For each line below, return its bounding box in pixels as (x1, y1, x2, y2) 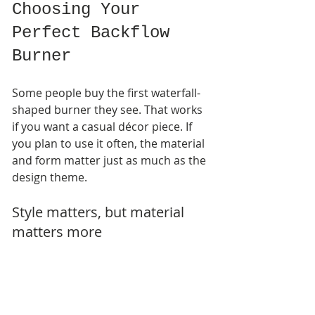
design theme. (12, 169, 87, 185)
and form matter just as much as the (12, 152, 209, 168)
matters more (12, 221, 102, 241)
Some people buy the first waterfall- (12, 84, 200, 101)
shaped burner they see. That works (12, 101, 205, 117)
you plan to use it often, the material (12, 135, 207, 151)
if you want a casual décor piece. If (12, 118, 195, 134)
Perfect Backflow (12, 22, 179, 42)
